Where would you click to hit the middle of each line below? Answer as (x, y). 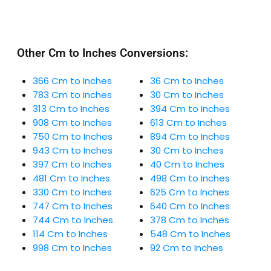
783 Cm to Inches (72, 94)
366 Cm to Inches (72, 80)
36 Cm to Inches (187, 80)
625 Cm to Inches (189, 192)
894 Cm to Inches (190, 136)
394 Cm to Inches (190, 108)
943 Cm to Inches (73, 150)
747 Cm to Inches (73, 206)
